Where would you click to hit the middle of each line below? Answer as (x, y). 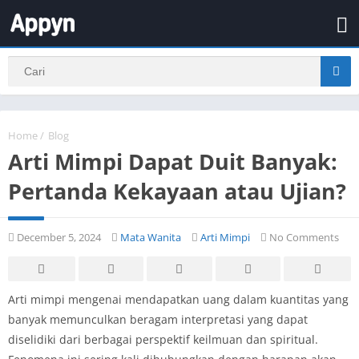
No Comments (303, 237)
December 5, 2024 (58, 237)
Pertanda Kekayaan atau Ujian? (177, 191)
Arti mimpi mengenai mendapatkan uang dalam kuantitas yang (178, 299)
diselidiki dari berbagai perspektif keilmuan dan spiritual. (163, 339)
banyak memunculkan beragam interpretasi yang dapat (158, 319)
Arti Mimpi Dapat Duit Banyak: (173, 161)
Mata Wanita (151, 237)
